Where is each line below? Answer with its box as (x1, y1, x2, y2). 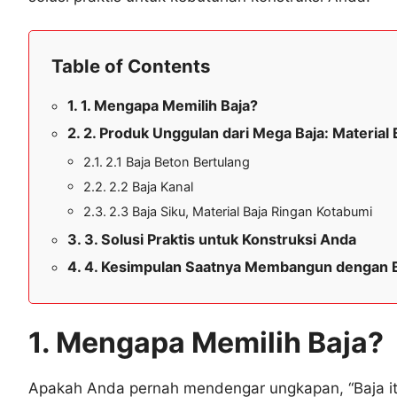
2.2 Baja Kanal (108, 179, 193, 195)
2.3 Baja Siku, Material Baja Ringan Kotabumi (108, 204, 372, 220)
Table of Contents (51, 55, 210, 77)
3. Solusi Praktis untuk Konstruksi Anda (84, 230, 357, 248)
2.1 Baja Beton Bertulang (105, 154, 250, 170)
